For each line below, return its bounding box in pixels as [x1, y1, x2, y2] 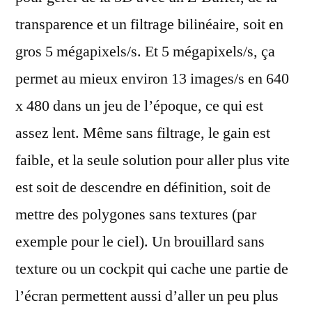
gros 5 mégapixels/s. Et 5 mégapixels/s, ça [15, 41, 275, 61]
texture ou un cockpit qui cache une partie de [15, 258, 288, 279]
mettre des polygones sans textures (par [15, 204, 256, 224]
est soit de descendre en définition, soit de [15, 177, 271, 197]
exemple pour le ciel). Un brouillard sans [15, 231, 265, 251]
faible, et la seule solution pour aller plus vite [15, 150, 290, 170]
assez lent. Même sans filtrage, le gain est [15, 123, 270, 143]
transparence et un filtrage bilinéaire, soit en [15, 14, 283, 34]
